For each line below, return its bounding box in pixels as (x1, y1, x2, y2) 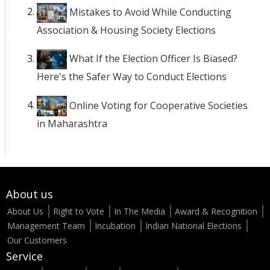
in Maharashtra (37, 117, 107, 131)
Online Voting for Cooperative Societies (67, 98, 248, 112)
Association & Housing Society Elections (37, 23, 216, 37)
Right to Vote (53, 206, 104, 218)
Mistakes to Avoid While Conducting (67, 5, 231, 19)
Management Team (7, 220, 85, 232)
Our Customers (7, 234, 67, 246)
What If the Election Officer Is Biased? (67, 51, 237, 65)
